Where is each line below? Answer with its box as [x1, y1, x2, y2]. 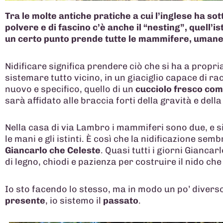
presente [5, 195, 45, 206]
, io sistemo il [45, 195, 103, 206]
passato [103, 195, 138, 206]
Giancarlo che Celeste [5, 145, 101, 156]
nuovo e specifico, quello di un [5, 83, 133, 95]
